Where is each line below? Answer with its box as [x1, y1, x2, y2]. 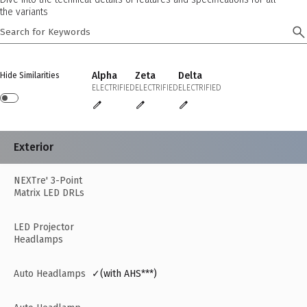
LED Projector [14, 221, 74, 234]
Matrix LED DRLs [14, 187, 84, 199]
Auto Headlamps [14, 268, 86, 280]
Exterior [14, 140, 53, 154]
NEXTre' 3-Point [14, 175, 82, 187]
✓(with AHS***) [92, 268, 158, 280]
